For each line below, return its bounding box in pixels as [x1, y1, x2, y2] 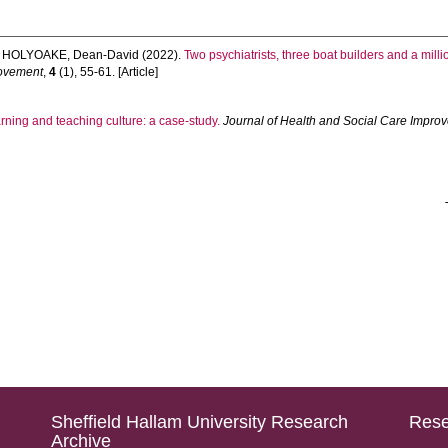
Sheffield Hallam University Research [50, 412, 348, 432]
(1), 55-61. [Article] [56, 65, 159, 79]
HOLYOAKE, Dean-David [2, 48, 140, 62]
